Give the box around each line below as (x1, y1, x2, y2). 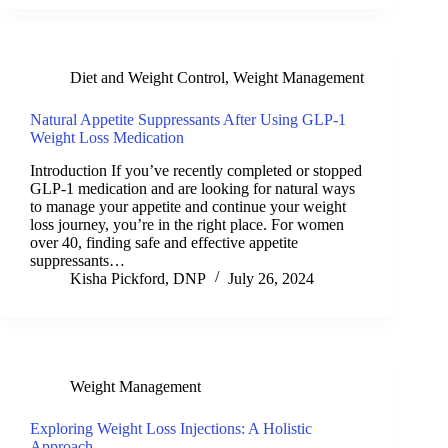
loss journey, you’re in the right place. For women (30, 215, 344, 233)
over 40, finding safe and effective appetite (30, 233, 298, 251)
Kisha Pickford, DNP (70, 269, 206, 287)
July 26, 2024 (228, 269, 314, 287)
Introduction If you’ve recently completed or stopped (30, 161, 362, 179)
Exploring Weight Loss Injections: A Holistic (30, 419, 312, 437)
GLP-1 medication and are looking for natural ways (30, 179, 355, 197)
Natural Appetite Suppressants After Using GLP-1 (30, 110, 346, 128)
